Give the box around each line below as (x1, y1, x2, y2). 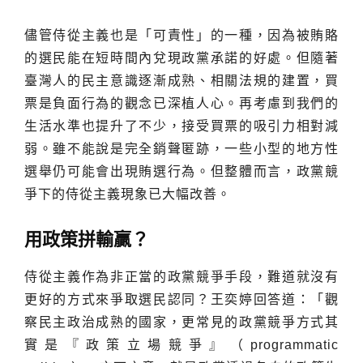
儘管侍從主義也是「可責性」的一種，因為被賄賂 (24, 28, 339, 42)
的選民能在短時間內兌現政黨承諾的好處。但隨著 (24, 50, 339, 65)
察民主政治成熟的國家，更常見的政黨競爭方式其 (24, 314, 339, 329)
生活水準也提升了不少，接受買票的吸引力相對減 (24, 118, 339, 133)
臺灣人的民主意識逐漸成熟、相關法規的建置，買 (24, 73, 339, 88)
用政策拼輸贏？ (24, 228, 149, 250)
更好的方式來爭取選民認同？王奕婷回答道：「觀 (24, 292, 339, 306)
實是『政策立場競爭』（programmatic (24, 337, 339, 352)
